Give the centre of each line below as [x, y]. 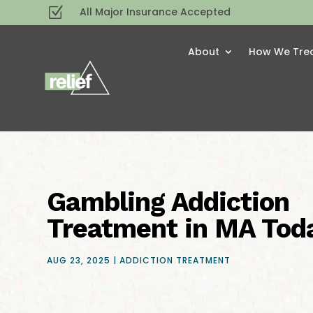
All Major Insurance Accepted [155, 12]
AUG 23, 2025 [79, 260]
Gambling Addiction [168, 202]
